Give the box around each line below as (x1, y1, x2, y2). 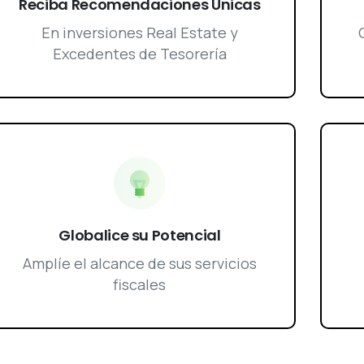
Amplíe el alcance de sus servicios (22, 253, 257, 273)
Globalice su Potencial (58, 224, 221, 245)
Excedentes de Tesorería (52, 44, 227, 64)
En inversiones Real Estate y (41, 23, 238, 43)
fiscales (113, 274, 167, 294)
